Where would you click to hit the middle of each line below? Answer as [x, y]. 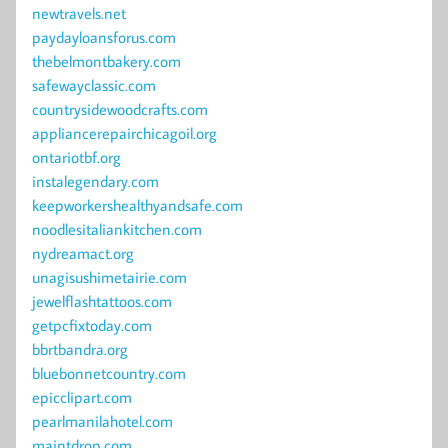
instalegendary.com [95, 181]
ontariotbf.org [76, 157]
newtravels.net [79, 13]
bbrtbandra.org [80, 349]
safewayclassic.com [94, 85]
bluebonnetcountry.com [109, 373]
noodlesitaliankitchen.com [117, 229]
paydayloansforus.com [104, 37]
